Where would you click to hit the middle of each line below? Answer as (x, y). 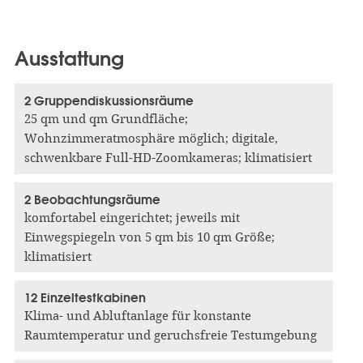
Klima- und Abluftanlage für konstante (137, 316)
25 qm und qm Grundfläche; (106, 120)
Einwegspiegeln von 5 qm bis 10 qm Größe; (149, 237)
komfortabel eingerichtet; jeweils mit (132, 218)
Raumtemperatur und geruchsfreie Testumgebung (170, 336)
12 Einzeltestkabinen (85, 298)
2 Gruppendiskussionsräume (109, 101)
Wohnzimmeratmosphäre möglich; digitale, (151, 139)
